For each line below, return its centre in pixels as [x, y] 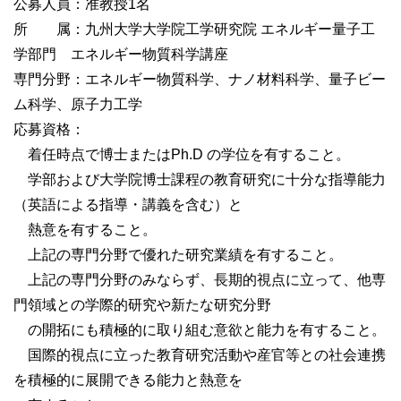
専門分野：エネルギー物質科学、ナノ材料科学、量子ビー [200, 79]
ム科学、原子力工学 [78, 104]
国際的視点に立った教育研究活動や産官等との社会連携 [200, 355]
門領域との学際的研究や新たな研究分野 [142, 305]
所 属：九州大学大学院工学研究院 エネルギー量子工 [194, 29]
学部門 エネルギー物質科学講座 [121, 54]
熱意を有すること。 [85, 230]
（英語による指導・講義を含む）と [128, 205]
